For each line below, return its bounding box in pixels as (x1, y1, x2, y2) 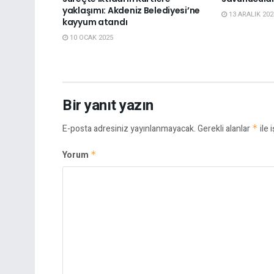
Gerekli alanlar (198, 122, 252, 136)
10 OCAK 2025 (68, 32, 113, 43)
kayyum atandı (62, 16, 128, 29)
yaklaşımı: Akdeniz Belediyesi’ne (62, 4, 201, 17)
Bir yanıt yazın (62, 95, 154, 117)
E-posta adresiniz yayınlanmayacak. (62, 122, 196, 136)
